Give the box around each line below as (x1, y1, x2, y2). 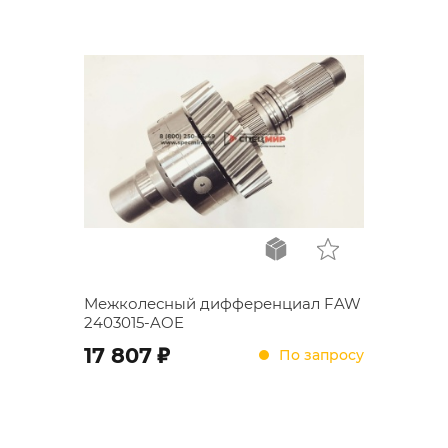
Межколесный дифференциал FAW (84, 294, 361, 313)
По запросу (279, 345, 364, 364)
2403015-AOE (84, 313, 184, 332)
